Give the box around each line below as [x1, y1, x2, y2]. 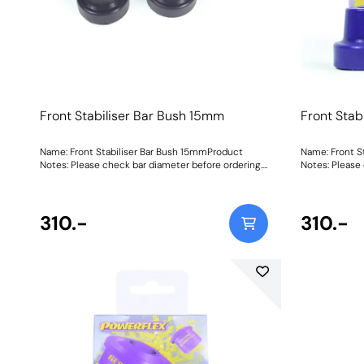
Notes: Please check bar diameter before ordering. [39, 158, 262, 171]
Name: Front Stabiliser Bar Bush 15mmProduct [39, 145, 243, 158]
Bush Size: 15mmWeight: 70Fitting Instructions [39, 171, 246, 184]
